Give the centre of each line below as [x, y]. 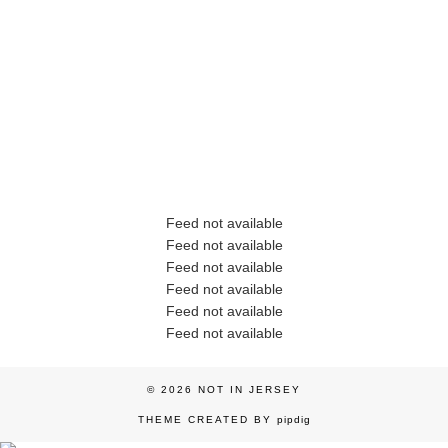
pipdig [293, 419]
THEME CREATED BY [207, 419]
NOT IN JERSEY [249, 389]
